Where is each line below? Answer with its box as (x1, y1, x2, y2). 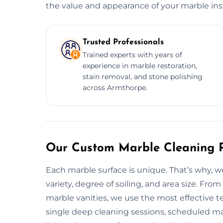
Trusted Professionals (83, 38, 164, 46)
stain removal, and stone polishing (83, 72, 203, 81)
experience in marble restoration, (83, 61, 197, 70)
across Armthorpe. (83, 83, 147, 92)
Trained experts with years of (83, 50, 182, 59)
